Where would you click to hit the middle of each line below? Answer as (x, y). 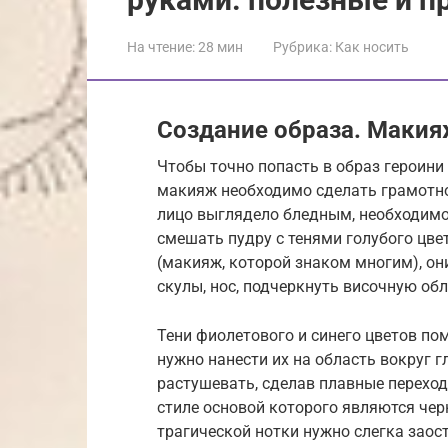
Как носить (372, 46)
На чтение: (161, 46)
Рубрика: (302, 46)
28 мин (219, 46)
